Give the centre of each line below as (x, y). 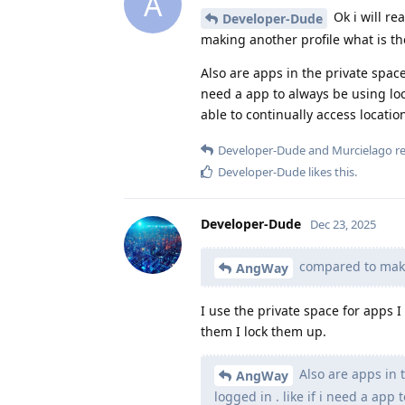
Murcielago (362, 151)
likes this (330, 172)
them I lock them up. (264, 331)
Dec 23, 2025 (343, 225)
